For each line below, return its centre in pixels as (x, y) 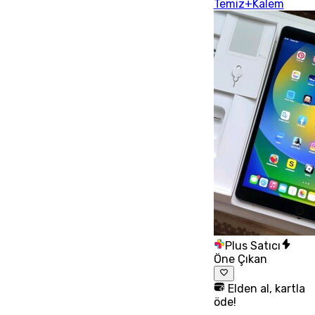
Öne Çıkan (240, 259)
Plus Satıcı (252, 246)
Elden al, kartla (265, 289)
